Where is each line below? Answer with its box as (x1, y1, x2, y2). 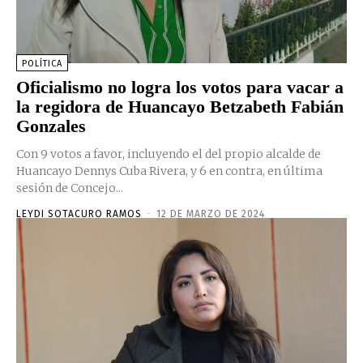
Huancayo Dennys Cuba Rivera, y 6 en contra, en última (16, 163, 322, 178)
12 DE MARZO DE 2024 (156, 207, 265, 220)
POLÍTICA (22, 58, 62, 69)
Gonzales (16, 115, 86, 136)
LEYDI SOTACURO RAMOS (16, 207, 142, 220)
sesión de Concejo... (16, 180, 123, 195)
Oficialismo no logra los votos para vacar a (16, 76, 344, 97)
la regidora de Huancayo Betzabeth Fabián (16, 96, 344, 117)
